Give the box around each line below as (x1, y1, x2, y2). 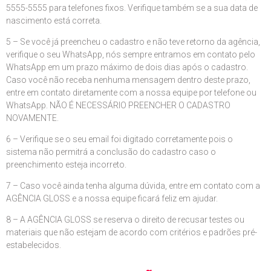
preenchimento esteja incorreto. (6, 159, 126, 169)
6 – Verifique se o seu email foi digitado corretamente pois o (6, 134, 233, 144)
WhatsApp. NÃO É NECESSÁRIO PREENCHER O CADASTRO (6, 100, 230, 110)
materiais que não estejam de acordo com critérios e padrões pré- (6, 227, 257, 237)
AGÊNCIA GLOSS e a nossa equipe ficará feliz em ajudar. (6, 193, 218, 203)
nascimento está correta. (6, 15, 102, 25)
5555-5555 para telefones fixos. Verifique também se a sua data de (6, 2, 258, 13)
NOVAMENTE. (6, 113, 59, 123)
